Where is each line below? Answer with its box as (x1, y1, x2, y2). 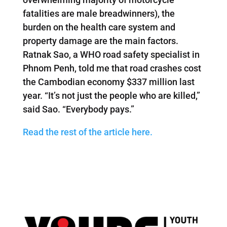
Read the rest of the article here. (22, 126, 153, 137)
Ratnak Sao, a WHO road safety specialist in (22, 49, 200, 60)
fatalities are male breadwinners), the (22, 8, 175, 19)
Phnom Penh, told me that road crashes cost (22, 62, 201, 73)
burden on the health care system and (22, 21, 175, 32)
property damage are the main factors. (22, 35, 178, 46)
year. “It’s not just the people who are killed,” (22, 90, 200, 101)
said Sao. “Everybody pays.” (22, 103, 134, 115)
